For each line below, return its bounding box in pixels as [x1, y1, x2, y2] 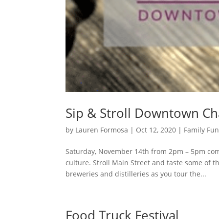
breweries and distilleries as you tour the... [66, 169, 207, 178]
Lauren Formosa [75, 125, 129, 134]
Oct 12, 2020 [136, 125, 176, 134]
